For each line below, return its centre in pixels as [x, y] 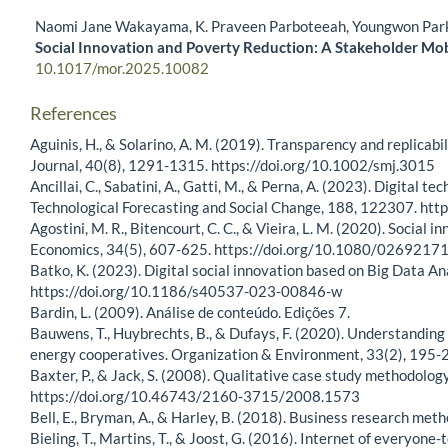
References [73, 113]
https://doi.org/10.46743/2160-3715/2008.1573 [195, 395]
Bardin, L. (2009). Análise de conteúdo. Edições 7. [190, 311]
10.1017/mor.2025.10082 [122, 68]
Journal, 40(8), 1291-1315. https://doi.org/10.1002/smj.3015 [232, 164]
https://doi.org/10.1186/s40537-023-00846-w [186, 290]
